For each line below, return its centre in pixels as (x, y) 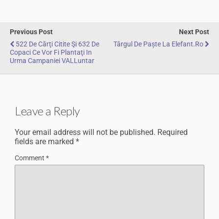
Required (173, 132)
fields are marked (45, 141)
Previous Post (31, 32)
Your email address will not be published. (85, 132)
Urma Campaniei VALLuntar (52, 61)
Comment (30, 158)
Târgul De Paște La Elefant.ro (158, 44)
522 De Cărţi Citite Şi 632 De (57, 44)
